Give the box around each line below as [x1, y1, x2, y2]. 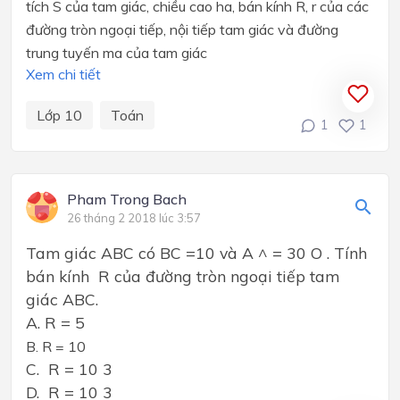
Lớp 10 [37, 105, 82, 124]
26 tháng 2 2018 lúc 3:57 [67, 210, 201, 225]
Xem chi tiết [26, 64, 101, 83]
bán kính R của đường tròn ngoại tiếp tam [26, 265, 339, 286]
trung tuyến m [26, 43, 114, 62]
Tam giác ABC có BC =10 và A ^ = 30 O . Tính [26, 242, 367, 262]
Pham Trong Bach [67, 189, 187, 208]
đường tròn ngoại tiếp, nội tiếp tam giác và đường [26, 20, 338, 38]
